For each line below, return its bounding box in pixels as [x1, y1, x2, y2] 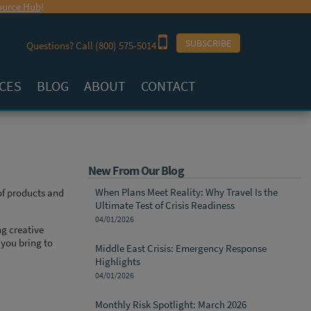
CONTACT [141, 77, 196, 95]
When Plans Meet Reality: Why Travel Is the [95, 185, 278, 199]
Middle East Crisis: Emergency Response [95, 242, 267, 255]
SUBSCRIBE [185, 37, 231, 50]
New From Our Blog [88, 162, 184, 179]
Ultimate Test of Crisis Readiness [95, 199, 235, 212]
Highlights [95, 255, 140, 269]
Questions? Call [26, 39, 95, 52]
